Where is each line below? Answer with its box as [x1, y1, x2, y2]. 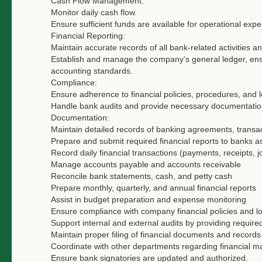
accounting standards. [51, 65, 133, 75]
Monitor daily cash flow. [51, 7, 137, 17]
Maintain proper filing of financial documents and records [51, 229, 261, 239]
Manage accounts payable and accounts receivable [51, 159, 241, 169]
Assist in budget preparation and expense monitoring [51, 194, 246, 204]
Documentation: [51, 112, 109, 122]
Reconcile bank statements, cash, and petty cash [51, 171, 232, 181]
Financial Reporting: [51, 30, 125, 40]
